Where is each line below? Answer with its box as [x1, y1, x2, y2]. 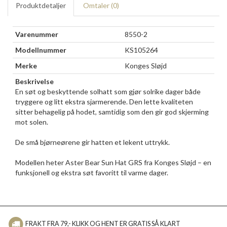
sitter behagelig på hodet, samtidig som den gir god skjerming [15, 107, 209, 116]
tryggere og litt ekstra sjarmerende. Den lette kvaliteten [15, 97, 193, 106]
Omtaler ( [83, 1, 113, 10]
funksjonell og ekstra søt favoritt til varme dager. [15, 168, 168, 177]
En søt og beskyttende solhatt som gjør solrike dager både [15, 87, 201, 96]
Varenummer [15, 30, 58, 39]
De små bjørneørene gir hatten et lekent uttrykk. [15, 138, 170, 146]
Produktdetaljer [16, 1, 66, 10]
